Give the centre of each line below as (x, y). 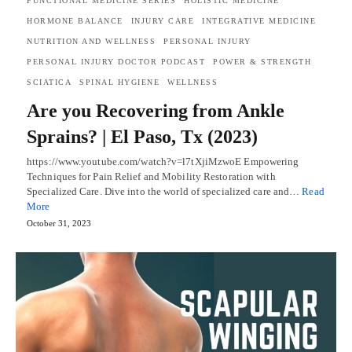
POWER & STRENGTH (262, 61)
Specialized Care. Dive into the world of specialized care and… (165, 191)
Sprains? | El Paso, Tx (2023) (142, 136)
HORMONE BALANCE (75, 20)
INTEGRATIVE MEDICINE (259, 20)
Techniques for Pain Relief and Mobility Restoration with (151, 176)
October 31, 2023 (59, 223)
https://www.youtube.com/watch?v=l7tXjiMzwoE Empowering (163, 161)
